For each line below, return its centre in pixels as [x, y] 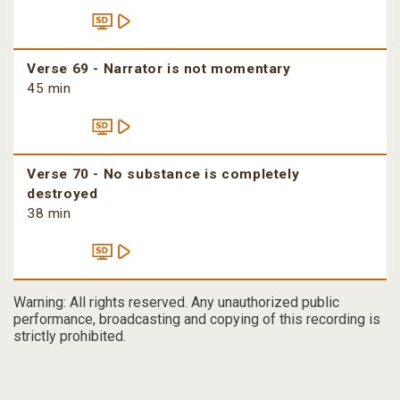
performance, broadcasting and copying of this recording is [197, 320]
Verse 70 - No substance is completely [163, 175]
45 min [49, 89]
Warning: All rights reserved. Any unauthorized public [176, 303]
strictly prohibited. [70, 337]
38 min [49, 214]
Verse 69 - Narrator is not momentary [159, 69]
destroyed [62, 194]
